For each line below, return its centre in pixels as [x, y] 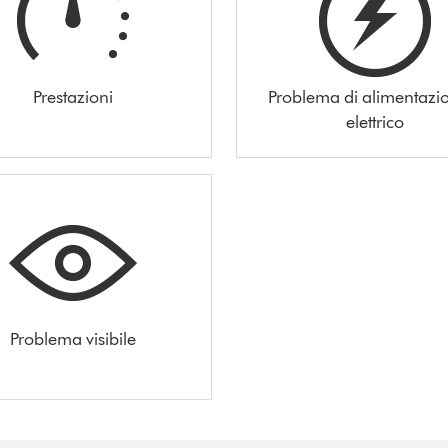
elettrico [375, 121]
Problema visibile [72, 338]
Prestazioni [72, 96]
